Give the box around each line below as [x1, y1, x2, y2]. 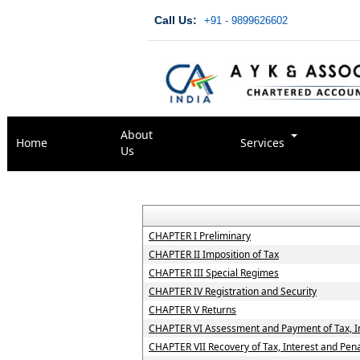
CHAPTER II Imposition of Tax [149, 247, 279, 261]
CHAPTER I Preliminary [149, 229, 251, 243]
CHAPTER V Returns [149, 303, 236, 317]
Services [240, 135, 288, 150]
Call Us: [154, 14, 198, 27]
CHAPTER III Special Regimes [149, 266, 279, 280]
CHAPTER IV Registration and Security [149, 284, 317, 298]
